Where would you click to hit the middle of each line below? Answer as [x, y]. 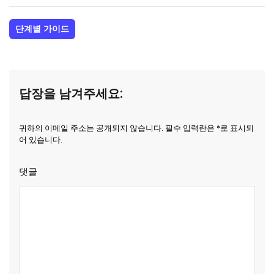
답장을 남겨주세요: [71, 93]
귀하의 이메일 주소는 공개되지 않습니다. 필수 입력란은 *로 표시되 [136, 128]
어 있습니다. [41, 139]
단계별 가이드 [42, 28]
